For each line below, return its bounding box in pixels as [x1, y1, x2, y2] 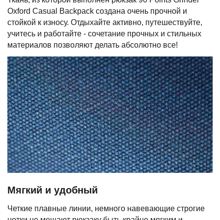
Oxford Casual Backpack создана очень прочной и [7, 7, 187, 16]
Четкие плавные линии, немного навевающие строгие [7, 204, 205, 213]
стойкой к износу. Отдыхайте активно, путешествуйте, [7, 18, 202, 27]
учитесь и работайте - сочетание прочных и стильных [7, 29, 201, 38]
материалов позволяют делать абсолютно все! [7, 41, 178, 50]
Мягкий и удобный [7, 184, 98, 195]
